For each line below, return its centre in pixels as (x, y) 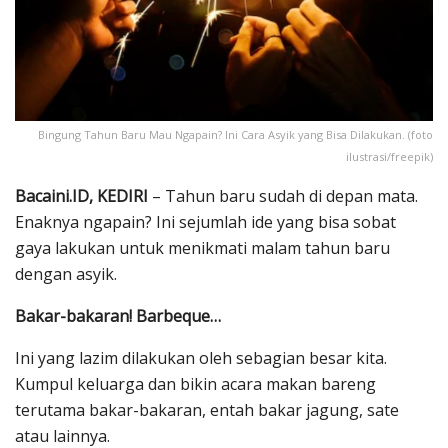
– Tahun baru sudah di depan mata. (283, 196)
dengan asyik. (68, 274)
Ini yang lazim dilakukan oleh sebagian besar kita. (201, 358)
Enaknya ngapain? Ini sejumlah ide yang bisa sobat (205, 222)
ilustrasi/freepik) (389, 157)
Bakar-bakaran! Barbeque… (118, 316)
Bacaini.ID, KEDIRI (81, 196)
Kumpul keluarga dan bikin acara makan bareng (195, 384)
